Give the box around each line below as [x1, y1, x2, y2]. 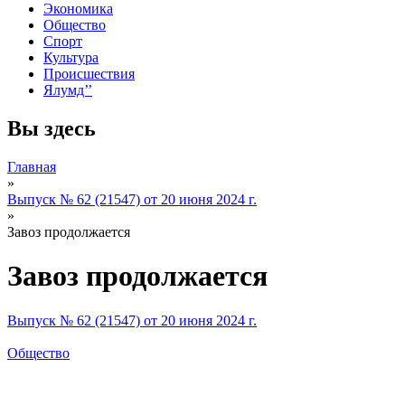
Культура [43, 49, 99, 65]
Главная [7, 158, 56, 174]
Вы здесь [7, 116, 96, 140]
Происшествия [43, 65, 135, 81]
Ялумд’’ [43, 81, 92, 98]
